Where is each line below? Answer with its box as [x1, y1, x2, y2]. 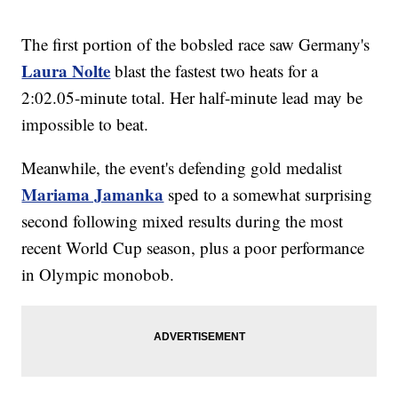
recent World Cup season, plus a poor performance [21, 236, 365, 259]
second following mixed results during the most [21, 210, 344, 233]
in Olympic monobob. [21, 263, 180, 286]
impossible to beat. [21, 113, 155, 136]
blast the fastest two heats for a [110, 60, 319, 83]
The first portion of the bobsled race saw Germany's [21, 33, 370, 56]
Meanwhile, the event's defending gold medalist [21, 156, 343, 179]
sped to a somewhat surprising [163, 183, 373, 206]
